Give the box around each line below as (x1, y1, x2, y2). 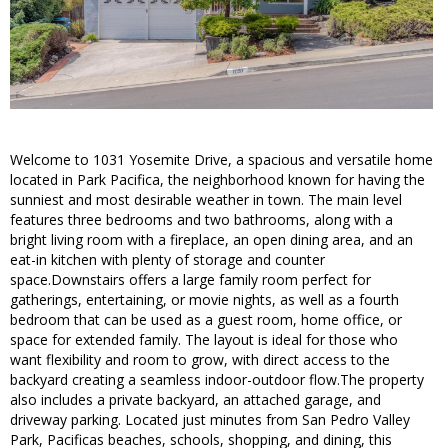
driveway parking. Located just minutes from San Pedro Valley (10, 410, 410, 430)
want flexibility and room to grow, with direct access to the (10, 350, 390, 370)
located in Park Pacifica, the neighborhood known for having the (10, 170, 425, 190)
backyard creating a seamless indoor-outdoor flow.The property (10, 370, 424, 390)
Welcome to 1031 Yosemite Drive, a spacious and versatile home (10, 150, 433, 170)
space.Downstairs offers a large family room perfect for (10, 270, 371, 290)
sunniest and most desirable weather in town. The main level (10, 190, 402, 210)
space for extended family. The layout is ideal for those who (10, 330, 398, 350)
